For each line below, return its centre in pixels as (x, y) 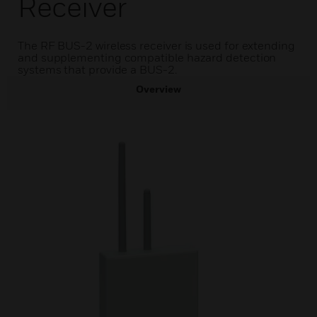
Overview (158, 89)
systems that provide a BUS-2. (97, 69)
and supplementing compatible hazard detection (147, 57)
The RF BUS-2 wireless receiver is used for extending (156, 45)
